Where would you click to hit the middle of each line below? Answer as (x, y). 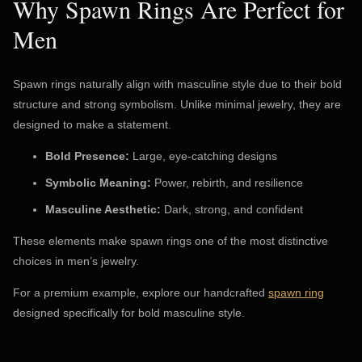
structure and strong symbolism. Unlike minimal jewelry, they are (177, 105)
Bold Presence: (87, 156)
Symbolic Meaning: (98, 183)
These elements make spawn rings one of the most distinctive (170, 241)
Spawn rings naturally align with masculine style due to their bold (177, 84)
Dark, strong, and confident (232, 210)
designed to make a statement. (92, 125)
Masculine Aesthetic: (103, 210)
